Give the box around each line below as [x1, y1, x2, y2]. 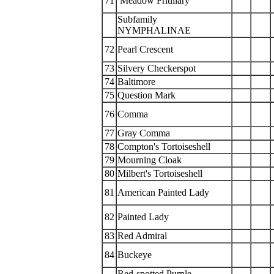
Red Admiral [117, 231, 169, 241]
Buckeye [117, 250, 154, 260]
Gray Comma [117, 128, 170, 138]
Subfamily [117, 14, 157, 24]
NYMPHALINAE [117, 25, 191, 35]
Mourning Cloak [117, 155, 184, 165]
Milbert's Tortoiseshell [117, 168, 205, 179]
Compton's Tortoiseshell [117, 141, 213, 152]
